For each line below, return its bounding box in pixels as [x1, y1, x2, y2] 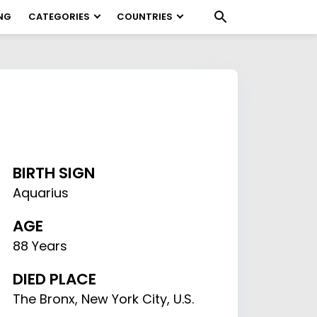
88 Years [13, 237, 68, 255]
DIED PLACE [13, 268, 97, 290]
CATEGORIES [28, 10, 90, 23]
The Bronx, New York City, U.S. [13, 290, 195, 308]
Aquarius [13, 184, 69, 202]
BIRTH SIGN [13, 162, 96, 184]
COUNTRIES [117, 10, 173, 23]
